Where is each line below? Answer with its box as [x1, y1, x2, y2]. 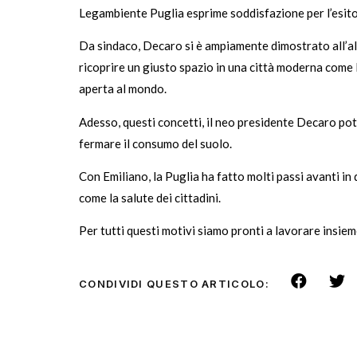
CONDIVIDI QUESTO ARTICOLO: [79, 277, 269, 291]
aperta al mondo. [79, 81, 167, 96]
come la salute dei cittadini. [79, 190, 221, 205]
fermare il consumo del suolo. [79, 135, 232, 151]
